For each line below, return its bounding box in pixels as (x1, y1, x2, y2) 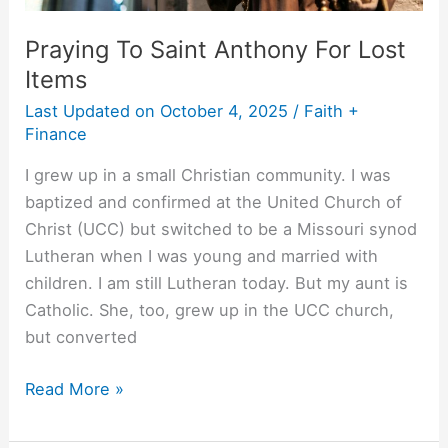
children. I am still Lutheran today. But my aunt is (25, 273, 409, 294)
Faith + (304, 100, 360, 121)
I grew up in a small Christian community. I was (25, 165, 392, 186)
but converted (25, 327, 138, 348)
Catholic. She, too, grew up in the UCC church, (25, 300, 395, 321)
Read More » (25, 378, 125, 399)
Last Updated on (25, 100, 156, 121)
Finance (25, 123, 88, 144)
